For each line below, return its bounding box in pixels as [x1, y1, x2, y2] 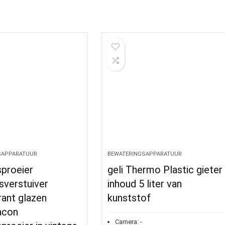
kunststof [107, 191, 151, 204]
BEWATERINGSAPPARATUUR [107, 150, 182, 157]
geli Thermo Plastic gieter [107, 163, 223, 176]
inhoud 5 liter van [107, 177, 182, 190]
